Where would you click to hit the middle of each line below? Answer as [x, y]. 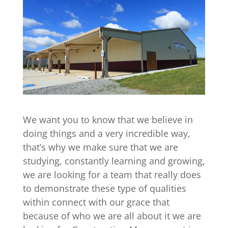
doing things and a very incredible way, [106, 134]
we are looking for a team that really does [112, 175]
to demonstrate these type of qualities [104, 189]
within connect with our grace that [96, 202]
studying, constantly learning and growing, [114, 161]
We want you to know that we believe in [108, 120]
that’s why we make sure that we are [100, 147]
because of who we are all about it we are [112, 216]
